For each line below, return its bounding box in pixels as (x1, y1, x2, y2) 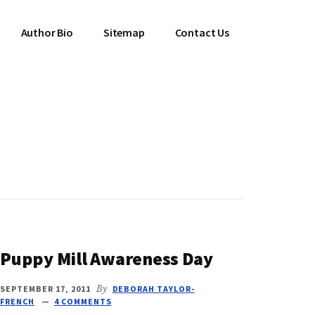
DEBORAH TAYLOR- (112, 283, 195, 294)
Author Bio (20, 25, 74, 39)
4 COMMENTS (53, 296, 112, 307)
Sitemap (103, 25, 145, 39)
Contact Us (174, 25, 229, 39)
